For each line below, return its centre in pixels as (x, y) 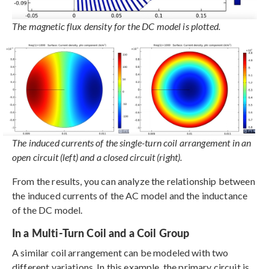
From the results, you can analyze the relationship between (134, 181)
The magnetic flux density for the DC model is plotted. (116, 26)
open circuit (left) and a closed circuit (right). (97, 157)
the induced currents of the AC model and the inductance (130, 196)
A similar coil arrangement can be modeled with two (120, 253)
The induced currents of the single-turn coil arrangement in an (132, 143)
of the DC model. (47, 210)
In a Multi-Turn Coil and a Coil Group (101, 233)
